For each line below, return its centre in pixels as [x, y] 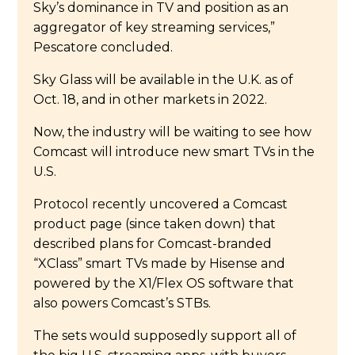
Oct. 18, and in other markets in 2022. [151, 99]
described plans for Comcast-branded [153, 243]
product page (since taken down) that [155, 223]
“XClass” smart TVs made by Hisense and [160, 263]
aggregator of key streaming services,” [155, 27]
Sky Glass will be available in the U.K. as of [164, 79]
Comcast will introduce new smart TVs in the [174, 151]
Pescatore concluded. [103, 47]
